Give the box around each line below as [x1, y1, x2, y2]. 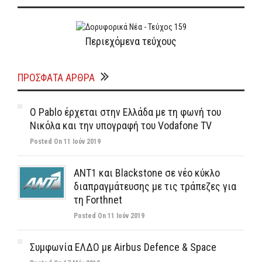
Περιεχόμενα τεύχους [85, 35, 177, 47]
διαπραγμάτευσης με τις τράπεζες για [74, 180, 236, 192]
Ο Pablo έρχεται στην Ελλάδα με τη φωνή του [30, 106, 221, 118]
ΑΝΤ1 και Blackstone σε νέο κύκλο [74, 167, 220, 179]
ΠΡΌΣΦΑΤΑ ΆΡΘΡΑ [18, 71, 95, 84]
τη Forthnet [74, 194, 122, 206]
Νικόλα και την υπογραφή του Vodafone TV [30, 119, 212, 132]
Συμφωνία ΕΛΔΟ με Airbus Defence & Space [30, 241, 216, 253]
